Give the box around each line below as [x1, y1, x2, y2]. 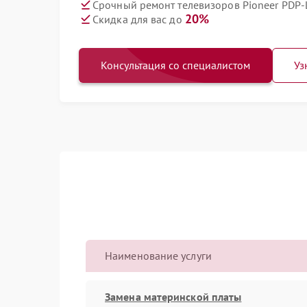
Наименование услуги [105, 249, 212, 262]
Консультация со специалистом [101, 58, 250, 72]
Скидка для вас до [93, 12, 185, 26]
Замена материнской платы [105, 289, 242, 304]
